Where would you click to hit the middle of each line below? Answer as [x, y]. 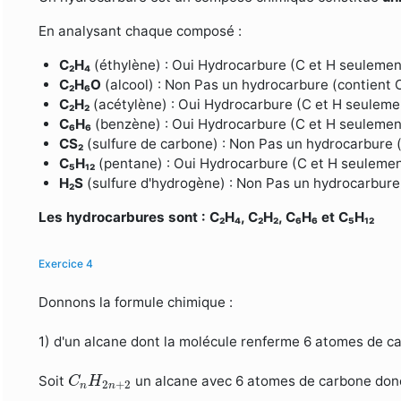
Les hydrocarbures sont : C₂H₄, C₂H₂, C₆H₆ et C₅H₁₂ [207, 218]
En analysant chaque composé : [141, 31]
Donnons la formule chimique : [136, 303]
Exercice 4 [66, 264]
